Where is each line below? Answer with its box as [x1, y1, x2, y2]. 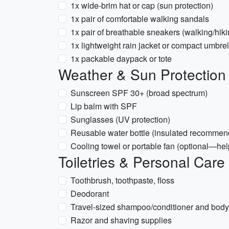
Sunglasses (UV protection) [71, 113, 170, 125]
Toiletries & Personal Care [58, 151, 225, 172]
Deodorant [71, 188, 109, 199]
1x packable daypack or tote [71, 53, 172, 64]
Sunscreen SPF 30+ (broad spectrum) [71, 87, 208, 99]
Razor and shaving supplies [71, 214, 172, 226]
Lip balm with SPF [71, 100, 137, 112]
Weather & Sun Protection [58, 64, 226, 84]
